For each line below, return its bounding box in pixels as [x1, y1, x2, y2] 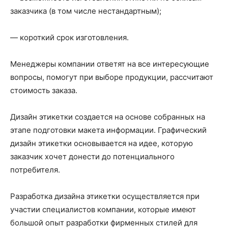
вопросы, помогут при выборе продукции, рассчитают [10, 72, 213, 82]
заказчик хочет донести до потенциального [10, 152, 175, 161]
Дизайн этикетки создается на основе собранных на [10, 112, 205, 122]
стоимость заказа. [10, 85, 77, 95]
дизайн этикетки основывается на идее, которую [10, 138, 193, 148]
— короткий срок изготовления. [10, 33, 129, 42]
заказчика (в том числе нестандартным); [10, 6, 161, 16]
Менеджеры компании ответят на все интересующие [10, 59, 209, 69]
